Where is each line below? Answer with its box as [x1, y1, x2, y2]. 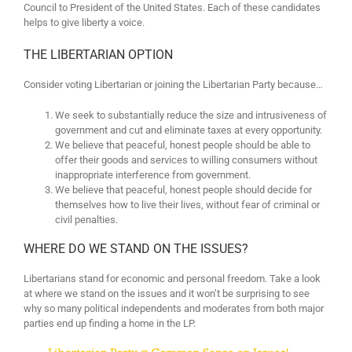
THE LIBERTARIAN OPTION [24, 47, 173, 62]
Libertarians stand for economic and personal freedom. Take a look [24, 273, 321, 284]
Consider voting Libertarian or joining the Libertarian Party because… [24, 79, 323, 90]
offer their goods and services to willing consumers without [55, 154, 317, 166]
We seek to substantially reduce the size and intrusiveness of [55, 109, 327, 121]
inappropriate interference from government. [55, 169, 251, 181]
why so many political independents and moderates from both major [24, 302, 324, 314]
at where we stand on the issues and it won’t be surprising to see [24, 288, 310, 299]
